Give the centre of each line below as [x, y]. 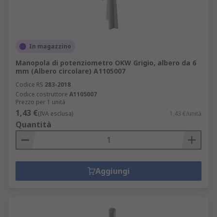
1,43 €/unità [186, 114]
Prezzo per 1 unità [40, 102]
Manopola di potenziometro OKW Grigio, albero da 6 [106, 63]
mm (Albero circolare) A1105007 [70, 71]
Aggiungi [112, 171]
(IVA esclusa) [55, 114]
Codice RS [29, 85]
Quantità [33, 124]
